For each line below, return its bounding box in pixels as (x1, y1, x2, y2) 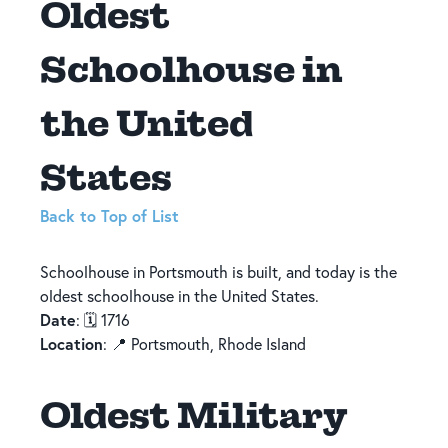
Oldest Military (40, 392, 347, 436)
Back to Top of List (40, 204, 179, 226)
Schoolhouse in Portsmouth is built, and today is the (40, 261, 397, 282)
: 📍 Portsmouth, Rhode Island (103, 333, 306, 354)
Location (40, 332, 103, 354)
